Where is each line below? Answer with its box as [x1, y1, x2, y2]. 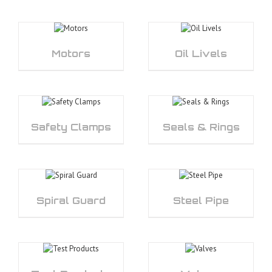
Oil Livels [175, 47, 227, 60]
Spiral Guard [36, 194, 106, 207]
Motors [52, 47, 90, 60]
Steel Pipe [173, 194, 229, 207]
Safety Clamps [31, 121, 111, 134]
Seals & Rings [162, 121, 240, 134]
